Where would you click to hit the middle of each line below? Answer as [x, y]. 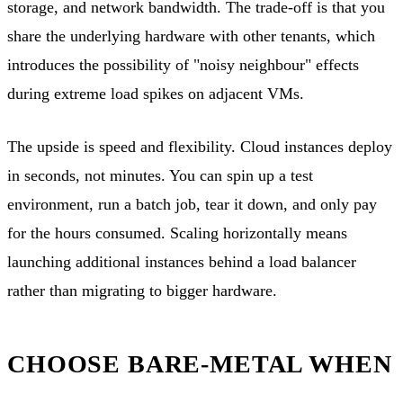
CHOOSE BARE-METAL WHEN [200, 363]
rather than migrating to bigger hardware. [142, 290]
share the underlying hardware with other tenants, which [191, 36]
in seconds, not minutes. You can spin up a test [160, 175]
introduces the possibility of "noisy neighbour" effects [183, 64]
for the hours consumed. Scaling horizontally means [177, 233]
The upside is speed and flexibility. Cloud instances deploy [200, 146]
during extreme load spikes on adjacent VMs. [156, 93]
